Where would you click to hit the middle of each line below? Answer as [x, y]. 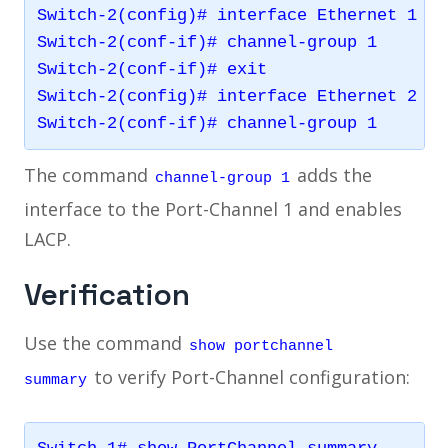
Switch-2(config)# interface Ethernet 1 [226, 16]
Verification [106, 295]
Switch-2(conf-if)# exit [151, 70]
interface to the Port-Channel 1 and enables [212, 209]
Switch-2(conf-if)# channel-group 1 [206, 43]
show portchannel [260, 347]
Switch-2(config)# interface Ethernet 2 [226, 97]
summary [55, 381]
